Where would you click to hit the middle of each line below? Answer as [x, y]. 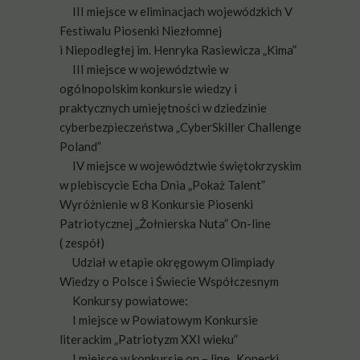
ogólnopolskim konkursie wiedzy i [148, 88]
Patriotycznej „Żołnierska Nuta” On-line [165, 223]
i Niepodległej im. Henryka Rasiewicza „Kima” [178, 50]
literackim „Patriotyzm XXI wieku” [149, 339]
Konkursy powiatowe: [130, 301]
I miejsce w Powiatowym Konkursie [165, 320]
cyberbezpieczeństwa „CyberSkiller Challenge [180, 127]
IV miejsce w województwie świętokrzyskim [187, 166]
